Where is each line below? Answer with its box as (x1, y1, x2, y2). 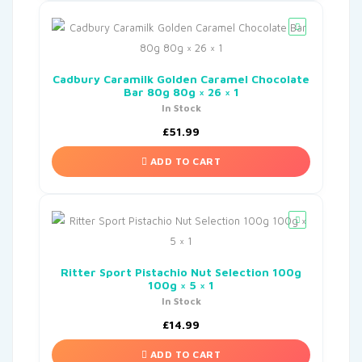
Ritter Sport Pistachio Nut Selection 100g (61, 265, 301, 280)
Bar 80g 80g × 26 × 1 (123, 85, 239, 99)
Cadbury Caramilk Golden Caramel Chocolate (53, 72, 309, 86)
